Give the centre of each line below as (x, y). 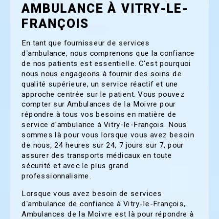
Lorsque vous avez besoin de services (92, 193)
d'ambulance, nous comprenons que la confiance (108, 53)
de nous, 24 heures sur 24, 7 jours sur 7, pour (103, 145)
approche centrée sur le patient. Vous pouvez (103, 94)
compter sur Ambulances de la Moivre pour (99, 104)
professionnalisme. (56, 176)
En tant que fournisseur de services (86, 43)
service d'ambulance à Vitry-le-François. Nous (104, 124)
